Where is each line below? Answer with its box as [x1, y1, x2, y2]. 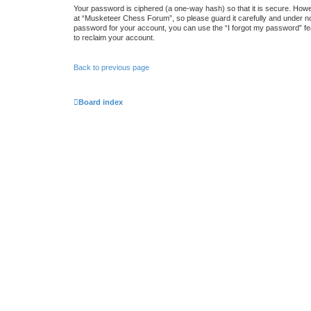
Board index [78, 98, 123, 106]
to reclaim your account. [74, 33, 155, 42]
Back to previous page [74, 62, 149, 72]
